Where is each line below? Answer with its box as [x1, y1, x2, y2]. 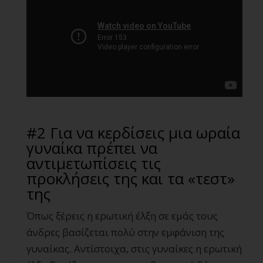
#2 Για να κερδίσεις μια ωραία [26, 122, 240, 143]
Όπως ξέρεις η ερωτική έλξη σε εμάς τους [26, 209, 218, 222]
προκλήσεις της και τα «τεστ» [26, 168, 235, 189]
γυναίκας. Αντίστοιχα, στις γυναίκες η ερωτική [26, 242, 242, 255]
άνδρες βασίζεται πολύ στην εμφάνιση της [26, 225, 224, 239]
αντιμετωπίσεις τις [26, 153, 161, 174]
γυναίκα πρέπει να [26, 137, 157, 159]
